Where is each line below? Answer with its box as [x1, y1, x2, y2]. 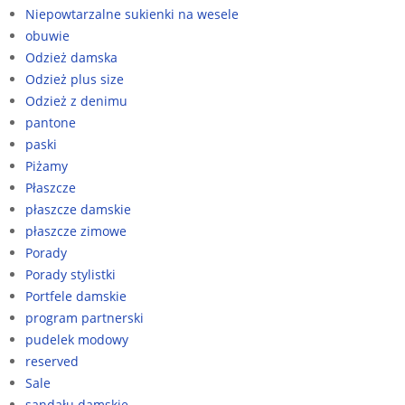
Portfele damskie [25, 287, 127, 305]
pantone [25, 114, 76, 131]
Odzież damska [25, 49, 118, 66]
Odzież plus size [25, 71, 124, 88]
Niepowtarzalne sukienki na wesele [25, 5, 239, 23]
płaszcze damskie [25, 201, 131, 218]
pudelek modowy [25, 331, 128, 348]
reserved [25, 353, 79, 370]
